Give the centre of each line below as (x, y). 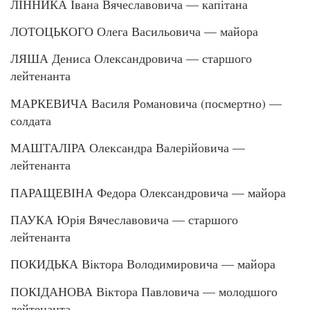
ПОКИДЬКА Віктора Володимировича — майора (143, 264)
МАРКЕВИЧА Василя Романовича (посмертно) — (146, 103)
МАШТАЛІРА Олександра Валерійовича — (128, 148)
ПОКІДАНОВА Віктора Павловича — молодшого (144, 291)
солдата (31, 120)
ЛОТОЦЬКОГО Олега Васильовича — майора (134, 31)
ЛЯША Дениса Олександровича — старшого (131, 58)
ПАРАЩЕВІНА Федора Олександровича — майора (148, 192)
